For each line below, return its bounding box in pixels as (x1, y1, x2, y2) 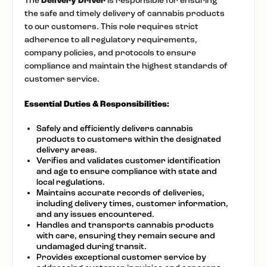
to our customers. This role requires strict (24, 21, 198, 32)
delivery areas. (36, 144, 97, 155)
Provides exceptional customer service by (36, 252, 206, 262)
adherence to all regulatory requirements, (24, 34, 197, 45)
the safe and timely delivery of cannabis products (24, 8, 225, 18)
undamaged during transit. (36, 241, 147, 252)
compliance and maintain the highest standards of (24, 60, 228, 71)
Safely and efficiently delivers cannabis (36, 123, 193, 133)
